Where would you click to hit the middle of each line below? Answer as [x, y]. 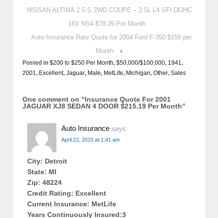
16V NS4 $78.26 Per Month [107, 23]
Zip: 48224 [45, 182]
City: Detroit [47, 161]
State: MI [42, 172]
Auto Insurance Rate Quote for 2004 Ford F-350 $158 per [111, 37]
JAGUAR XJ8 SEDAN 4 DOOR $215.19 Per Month [102, 106]
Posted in [36, 63]
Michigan [138, 73]
